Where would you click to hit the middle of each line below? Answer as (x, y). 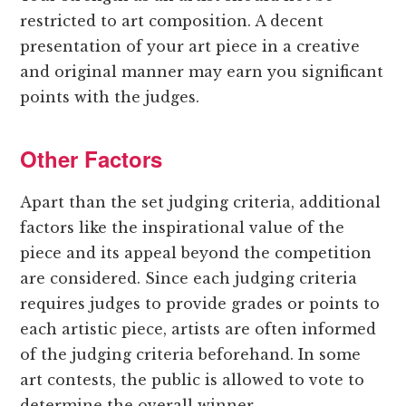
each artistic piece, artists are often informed (198, 329)
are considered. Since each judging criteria (189, 279)
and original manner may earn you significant (202, 72)
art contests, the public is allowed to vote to (193, 380)
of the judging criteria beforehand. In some (191, 355)
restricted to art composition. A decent (172, 21)
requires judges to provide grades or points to (200, 304)
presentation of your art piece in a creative (190, 47)
